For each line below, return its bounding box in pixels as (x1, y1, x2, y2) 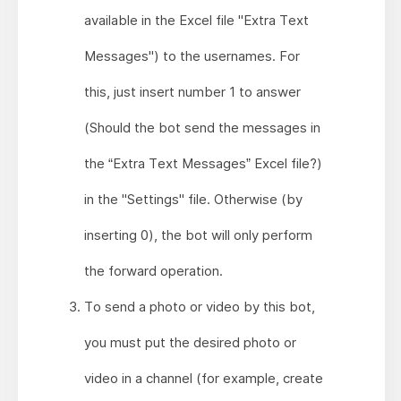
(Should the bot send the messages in (83, 119, 320, 137)
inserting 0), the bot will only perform (83, 226, 312, 244)
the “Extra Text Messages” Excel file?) (83, 155, 322, 173)
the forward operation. (83, 262, 223, 280)
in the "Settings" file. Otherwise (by (83, 191, 303, 209)
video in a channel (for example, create (83, 370, 323, 388)
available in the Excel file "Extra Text (83, 12, 309, 30)
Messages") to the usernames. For (83, 47, 300, 65)
